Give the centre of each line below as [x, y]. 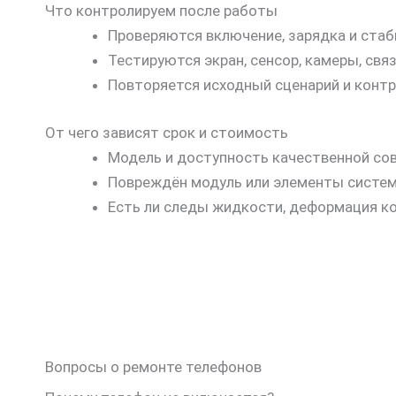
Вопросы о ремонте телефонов [153, 366]
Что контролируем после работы [161, 11]
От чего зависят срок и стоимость [167, 132]
